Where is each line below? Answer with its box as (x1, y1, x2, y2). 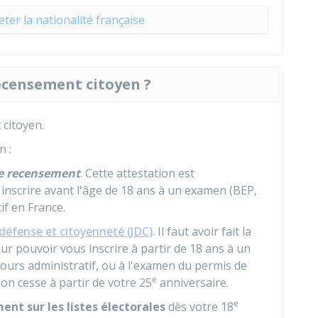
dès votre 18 (165, 299, 234, 314)
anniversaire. (157, 275, 229, 290)
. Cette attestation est (80, 165, 194, 181)
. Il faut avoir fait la (153, 224, 251, 239)
